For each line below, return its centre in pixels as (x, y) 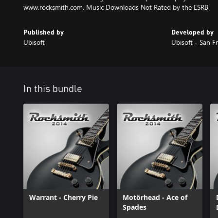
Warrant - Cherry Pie (64, 197)
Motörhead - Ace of (155, 197)
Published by (44, 33)
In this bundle (53, 89)
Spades (135, 207)
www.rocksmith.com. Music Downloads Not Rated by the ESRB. (117, 7)
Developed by (192, 33)
